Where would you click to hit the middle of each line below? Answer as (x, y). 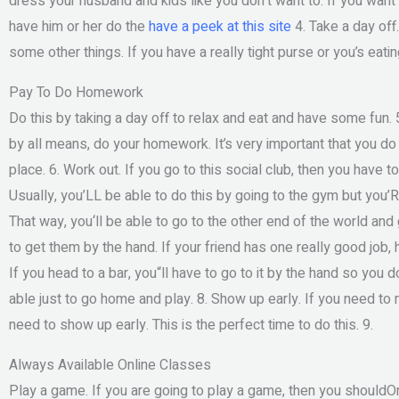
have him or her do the (79, 27)
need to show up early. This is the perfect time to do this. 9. (191, 326)
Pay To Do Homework (76, 93)
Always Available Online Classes (110, 366)
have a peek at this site (220, 27)
